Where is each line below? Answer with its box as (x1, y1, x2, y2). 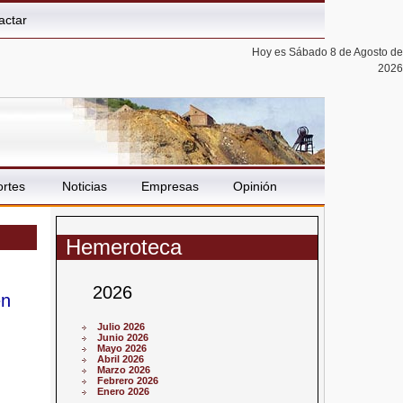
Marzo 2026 (97, 364, 151, 376)
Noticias (61, 179, 107, 194)
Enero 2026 (97, 386, 150, 398)
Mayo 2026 (97, 343, 148, 354)
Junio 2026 (97, 332, 149, 344)
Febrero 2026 (97, 375, 159, 387)
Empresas (140, 179, 199, 194)
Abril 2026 (97, 354, 145, 365)
